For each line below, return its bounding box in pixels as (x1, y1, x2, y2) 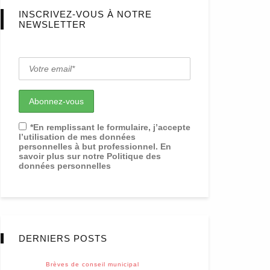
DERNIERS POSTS (19, 233, 107, 244)
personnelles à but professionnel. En (19, 142, 171, 152)
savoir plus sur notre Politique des (19, 151, 161, 162)
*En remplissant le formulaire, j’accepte (30, 122, 190, 133)
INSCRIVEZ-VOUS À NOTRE (19, 9, 152, 20)
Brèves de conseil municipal (46, 261, 139, 268)
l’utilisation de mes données (19, 132, 136, 142)
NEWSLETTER (19, 19, 86, 30)
